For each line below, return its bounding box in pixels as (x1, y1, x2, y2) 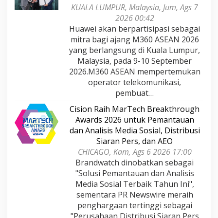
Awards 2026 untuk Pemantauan (75, 114, 194, 126)
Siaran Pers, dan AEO (96, 136, 173, 147)
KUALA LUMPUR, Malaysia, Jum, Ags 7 (71, 2, 198, 13)
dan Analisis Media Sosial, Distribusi (69, 125, 200, 136)
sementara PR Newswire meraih (76, 189, 193, 200)
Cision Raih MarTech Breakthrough (70, 104, 200, 115)
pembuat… (115, 88, 154, 99)
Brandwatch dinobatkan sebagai (75, 157, 194, 168)
